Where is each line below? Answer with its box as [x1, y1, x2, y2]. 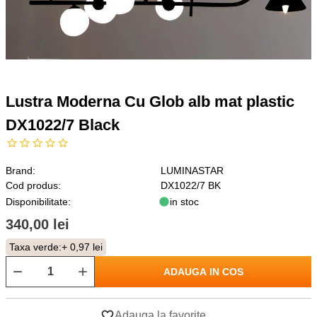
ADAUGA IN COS [163, 266, 243, 277]
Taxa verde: [9, 241, 62, 253]
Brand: [6, 165, 35, 176]
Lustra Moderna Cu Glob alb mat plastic [6, 93, 294, 110]
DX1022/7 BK [160, 180, 221, 191]
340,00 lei [6, 217, 69, 232]
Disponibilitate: [6, 195, 71, 207]
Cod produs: [6, 180, 61, 191]
